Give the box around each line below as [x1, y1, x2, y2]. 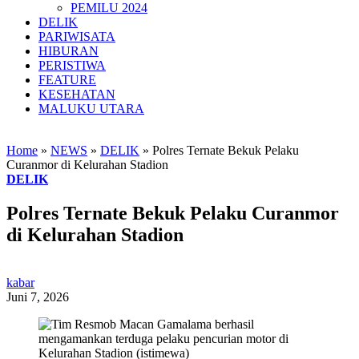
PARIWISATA [38, 29, 115, 43]
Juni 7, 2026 [6, 290, 69, 305]
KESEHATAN [38, 87, 115, 101]
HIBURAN [38, 43, 99, 58]
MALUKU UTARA [38, 101, 144, 115]
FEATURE [38, 72, 96, 87]
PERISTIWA [38, 58, 106, 72]
